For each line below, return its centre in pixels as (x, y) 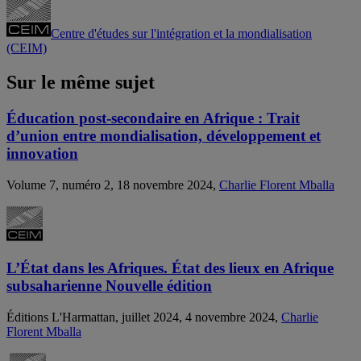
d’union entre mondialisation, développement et (164, 135)
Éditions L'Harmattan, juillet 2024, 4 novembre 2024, (144, 317)
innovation (42, 153)
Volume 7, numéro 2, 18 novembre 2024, (113, 185)
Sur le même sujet (81, 82)
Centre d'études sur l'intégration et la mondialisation (181, 34)
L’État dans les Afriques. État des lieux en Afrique (170, 268)
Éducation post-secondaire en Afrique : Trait (153, 118)
